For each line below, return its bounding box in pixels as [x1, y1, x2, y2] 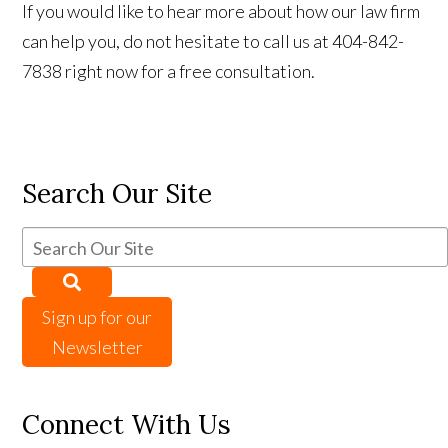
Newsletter [51, 336, 143, 358]
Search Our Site [22, 177, 213, 210]
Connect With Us [22, 408, 232, 441]
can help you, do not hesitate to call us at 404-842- [22, 30, 405, 52]
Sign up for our [42, 306, 153, 328]
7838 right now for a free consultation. [22, 60, 316, 82]
